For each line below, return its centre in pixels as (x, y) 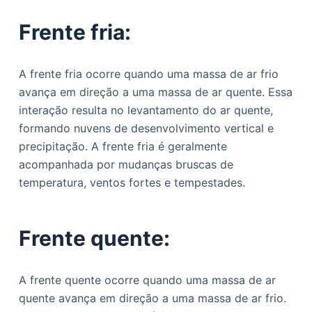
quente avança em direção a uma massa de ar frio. (152, 298)
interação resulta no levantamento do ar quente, (146, 110)
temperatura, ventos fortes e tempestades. (132, 182)
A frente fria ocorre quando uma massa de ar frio (148, 74)
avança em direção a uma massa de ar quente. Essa (155, 92)
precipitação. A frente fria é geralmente (123, 146)
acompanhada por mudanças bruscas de (126, 164)
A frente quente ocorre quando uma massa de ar (147, 280)
